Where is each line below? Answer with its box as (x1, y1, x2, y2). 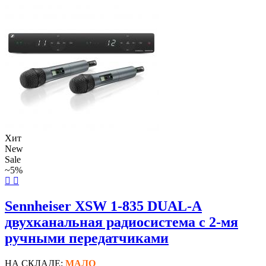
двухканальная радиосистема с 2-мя (5, 214, 238, 230)
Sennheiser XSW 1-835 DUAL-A (5, 198, 202, 214)
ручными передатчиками (5, 230, 169, 246)
